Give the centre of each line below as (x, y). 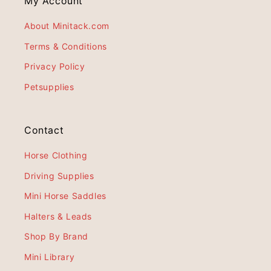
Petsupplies (49, 87)
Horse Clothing (56, 155)
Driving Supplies (59, 175)
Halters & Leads (58, 216)
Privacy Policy (55, 67)
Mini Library (50, 256)
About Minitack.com (67, 26)
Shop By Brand (56, 237)
